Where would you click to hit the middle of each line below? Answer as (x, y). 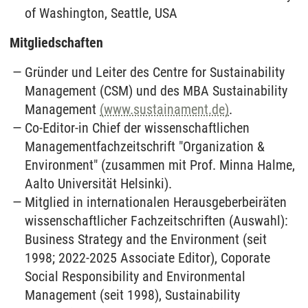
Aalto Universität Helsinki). (99, 184)
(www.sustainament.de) (165, 109)
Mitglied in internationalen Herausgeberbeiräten (156, 202)
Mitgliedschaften (56, 43)
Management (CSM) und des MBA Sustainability (156, 91)
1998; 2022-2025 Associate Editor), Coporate (148, 258)
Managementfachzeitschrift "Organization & (145, 146)
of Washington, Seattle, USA (101, 13)
